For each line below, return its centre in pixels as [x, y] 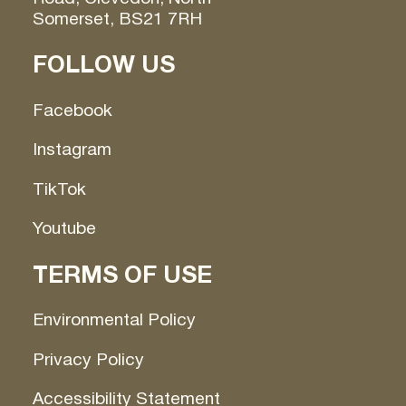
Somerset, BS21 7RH [117, 19]
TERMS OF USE [122, 275]
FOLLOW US [103, 65]
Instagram [72, 150]
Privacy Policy [88, 359]
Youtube [64, 228]
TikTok [59, 189]
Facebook [72, 111]
